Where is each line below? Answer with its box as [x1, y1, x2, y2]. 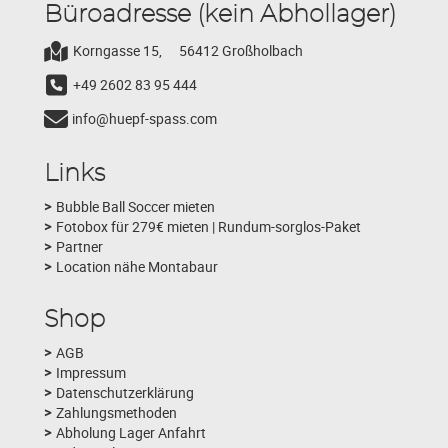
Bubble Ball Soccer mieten [56, 197, 215, 217]
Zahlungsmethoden [56, 403, 177, 423]
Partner [56, 237, 103, 257]
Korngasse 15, [73, 40, 162, 60]
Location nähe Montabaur [56, 257, 218, 277]
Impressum [56, 363, 126, 383]
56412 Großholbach [179, 41, 303, 61]
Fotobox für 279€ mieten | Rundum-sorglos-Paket [56, 217, 361, 237]
